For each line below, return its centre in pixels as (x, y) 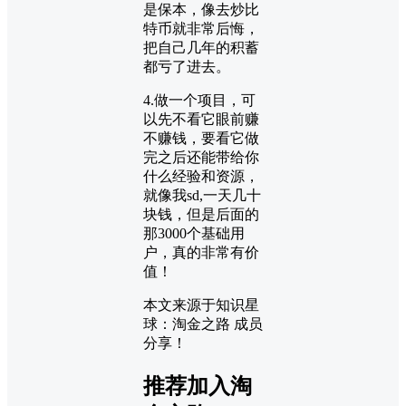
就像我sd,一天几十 (202, 195)
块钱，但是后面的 (201, 214)
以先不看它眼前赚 (201, 119)
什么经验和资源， (201, 176)
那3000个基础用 (194, 233)
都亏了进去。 (187, 66)
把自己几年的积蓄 (201, 47)
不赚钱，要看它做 (201, 138)
